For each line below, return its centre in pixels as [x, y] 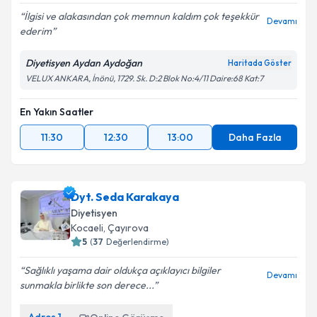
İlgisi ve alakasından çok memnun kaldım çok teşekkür [142, 16]
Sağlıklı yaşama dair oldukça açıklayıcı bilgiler [122, 270]
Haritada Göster [260, 63]
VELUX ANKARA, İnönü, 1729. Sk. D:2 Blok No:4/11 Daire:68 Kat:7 [144, 78]
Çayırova [128, 228]
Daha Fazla [255, 137]
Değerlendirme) [138, 242]
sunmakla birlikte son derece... [87, 285]
